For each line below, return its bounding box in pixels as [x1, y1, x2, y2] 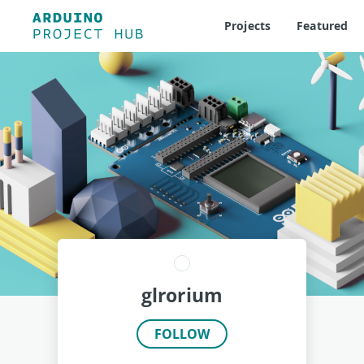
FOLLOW [154, 325, 210, 343]
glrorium [141, 282, 223, 308]
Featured [297, 18, 349, 33]
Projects [224, 18, 271, 33]
